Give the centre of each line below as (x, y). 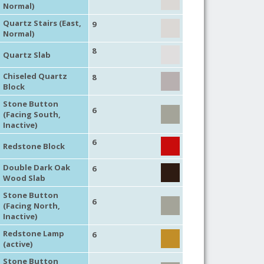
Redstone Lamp (33, 233)
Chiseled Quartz (35, 76)
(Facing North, (31, 205)
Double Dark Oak (36, 167)
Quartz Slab (27, 55)
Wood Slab (24, 178)
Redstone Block (34, 146)
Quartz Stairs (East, (42, 23)
